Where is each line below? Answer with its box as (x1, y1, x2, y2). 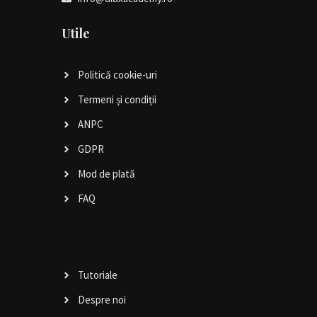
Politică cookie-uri (77, 67, 157, 81)
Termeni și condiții (77, 92, 156, 106)
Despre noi (77, 292, 126, 306)
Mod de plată (77, 166, 135, 180)
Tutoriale (77, 267, 117, 282)
